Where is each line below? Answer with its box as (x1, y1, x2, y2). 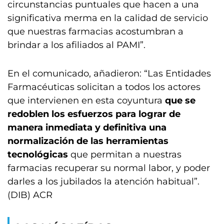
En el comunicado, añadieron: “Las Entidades (7, 68, 211, 79)
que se (165, 95, 195, 106)
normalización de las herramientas (7, 135, 168, 146)
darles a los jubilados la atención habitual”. (7, 176, 199, 187)
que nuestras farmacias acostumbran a (7, 26, 183, 37)
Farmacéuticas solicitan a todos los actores (7, 81, 200, 92)
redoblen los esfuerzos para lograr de (7, 108, 180, 119)
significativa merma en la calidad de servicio (7, 12, 208, 23)
